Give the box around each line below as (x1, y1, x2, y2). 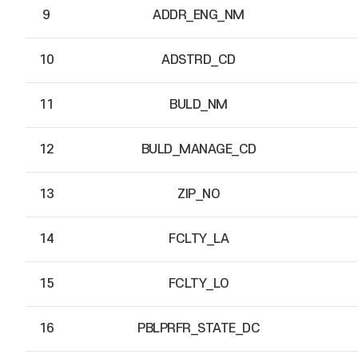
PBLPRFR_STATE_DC (137, 321, 260, 336)
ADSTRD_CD (161, 53, 236, 67)
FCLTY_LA (169, 232, 229, 246)
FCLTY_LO (168, 276, 229, 291)
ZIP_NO (177, 187, 220, 201)
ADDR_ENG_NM (153, 8, 245, 22)
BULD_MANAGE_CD (141, 142, 257, 157)
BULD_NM (169, 97, 228, 112)
